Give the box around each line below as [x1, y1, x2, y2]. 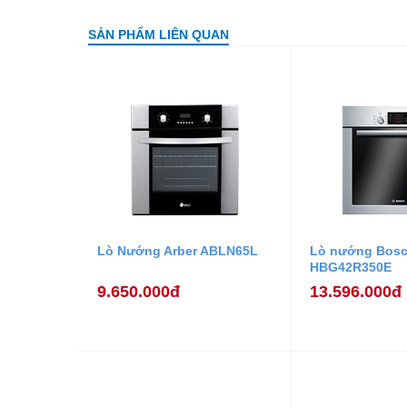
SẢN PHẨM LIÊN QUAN [88, 26, 229, 42]
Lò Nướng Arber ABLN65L [97, 243, 258, 259]
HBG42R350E [310, 260, 392, 275]
